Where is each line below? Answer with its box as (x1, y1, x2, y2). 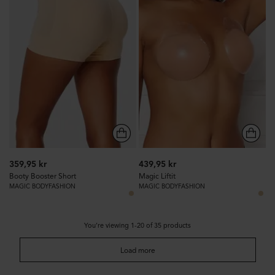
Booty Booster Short (9, 171, 76, 181)
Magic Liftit (139, 171, 176, 181)
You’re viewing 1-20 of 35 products (84, 221, 191, 230)
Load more (120, 245, 155, 255)
